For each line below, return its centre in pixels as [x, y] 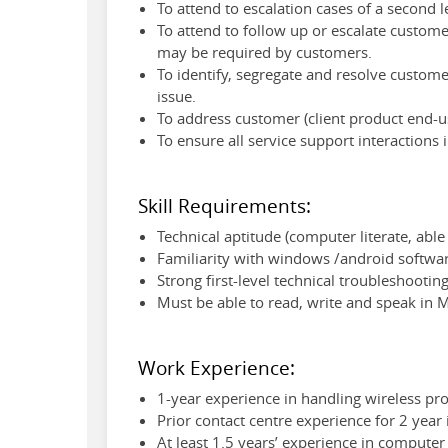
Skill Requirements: [224, 205]
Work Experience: [216, 367]
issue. [177, 95]
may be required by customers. [265, 51]
